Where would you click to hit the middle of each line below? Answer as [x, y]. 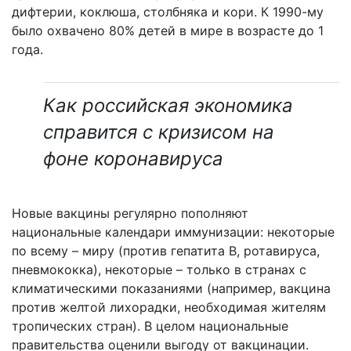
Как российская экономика [168, 105]
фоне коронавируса [133, 158]
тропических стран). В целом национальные [150, 326]
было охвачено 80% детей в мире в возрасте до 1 [168, 30]
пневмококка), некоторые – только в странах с [159, 269]
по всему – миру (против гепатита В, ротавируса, [166, 250]
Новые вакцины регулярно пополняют [130, 213]
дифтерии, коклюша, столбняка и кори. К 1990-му [168, 11]
